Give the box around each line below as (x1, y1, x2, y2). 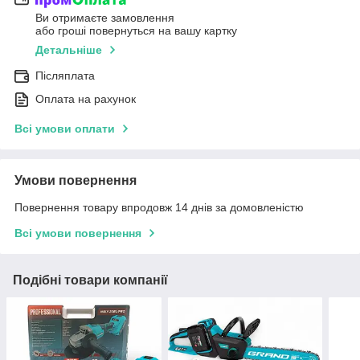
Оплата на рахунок (35, 92, 136, 106)
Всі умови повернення (14, 227, 141, 240)
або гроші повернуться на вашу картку (35, 24, 237, 38)
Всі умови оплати (14, 122, 115, 136)
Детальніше (35, 43, 102, 57)
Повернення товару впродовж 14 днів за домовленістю (14, 201, 304, 215)
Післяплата (35, 69, 95, 83)
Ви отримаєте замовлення (35, 11, 174, 25)
